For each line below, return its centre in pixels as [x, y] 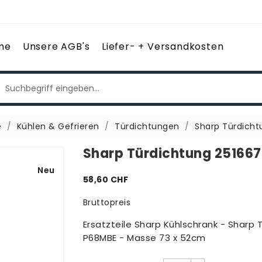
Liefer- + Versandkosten [163, 46]
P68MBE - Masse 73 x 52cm [144, 238]
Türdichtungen [147, 126]
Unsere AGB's [56, 46]
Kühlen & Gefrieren [58, 126]
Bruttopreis [106, 202]
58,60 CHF [105, 180]
